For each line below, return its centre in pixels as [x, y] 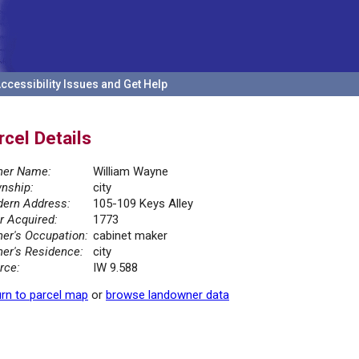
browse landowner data [167, 295]
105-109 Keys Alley [143, 204]
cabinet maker [130, 236]
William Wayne [131, 172]
